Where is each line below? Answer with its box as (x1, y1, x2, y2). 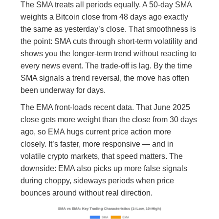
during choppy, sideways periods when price (21, 176, 175, 185)
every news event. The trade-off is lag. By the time (21, 62, 193, 70)
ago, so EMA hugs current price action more (21, 128, 172, 136)
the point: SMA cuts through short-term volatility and (21, 37, 198, 46)
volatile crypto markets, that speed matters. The (21, 152, 183, 161)
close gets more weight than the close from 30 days (21, 115, 197, 124)
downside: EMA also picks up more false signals (21, 164, 188, 173)
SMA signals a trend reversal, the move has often (21, 74, 190, 83)
